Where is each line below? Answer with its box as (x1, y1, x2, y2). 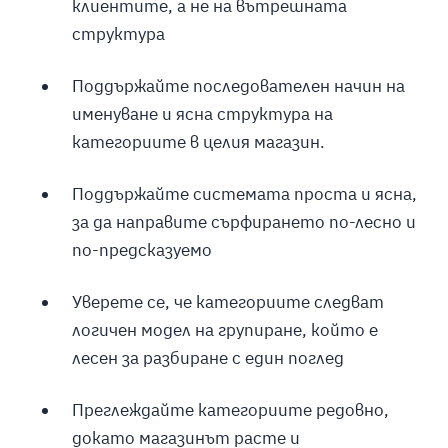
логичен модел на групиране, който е (71, 318, 378, 341)
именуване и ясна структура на (71, 103, 333, 126)
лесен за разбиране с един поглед (71, 346, 344, 369)
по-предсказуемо (71, 238, 212, 261)
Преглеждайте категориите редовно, (71, 398, 389, 421)
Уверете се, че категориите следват (71, 290, 384, 313)
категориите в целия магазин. (71, 131, 325, 154)
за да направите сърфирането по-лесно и (71, 210, 416, 233)
